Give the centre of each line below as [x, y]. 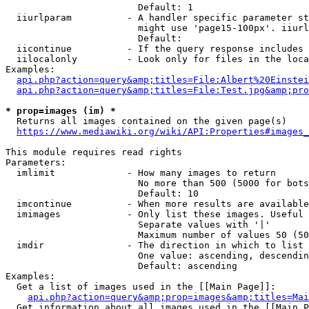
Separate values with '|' [138, 225]
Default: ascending [121, 266]
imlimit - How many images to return [141, 173]
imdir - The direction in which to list [154, 245]
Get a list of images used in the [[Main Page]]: [141, 287]
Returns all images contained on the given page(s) [146, 121]
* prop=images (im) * [61, 111]
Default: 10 [102, 193]
